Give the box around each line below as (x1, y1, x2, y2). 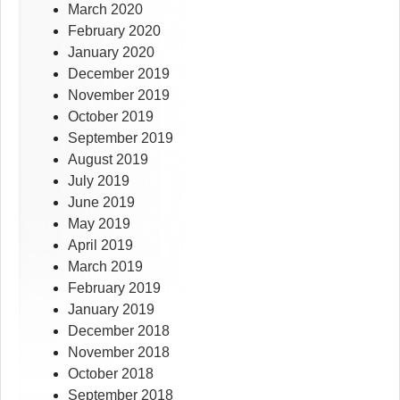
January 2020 (68, 45, 154, 61)
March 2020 (68, 2, 143, 18)
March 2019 (68, 259, 143, 275)
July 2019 (68, 173, 129, 189)
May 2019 (68, 216, 130, 232)
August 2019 (68, 152, 148, 168)
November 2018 (68, 345, 170, 361)
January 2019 (68, 302, 154, 318)
